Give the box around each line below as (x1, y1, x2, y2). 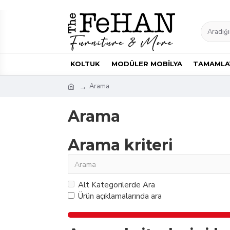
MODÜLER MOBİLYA (111, 60, 182, 68)
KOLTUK (70, 60, 100, 68)
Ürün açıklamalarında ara (78, 191, 162, 201)
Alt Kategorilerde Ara (78, 180, 155, 190)
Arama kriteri (68, 136, 173, 155)
